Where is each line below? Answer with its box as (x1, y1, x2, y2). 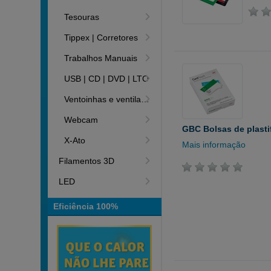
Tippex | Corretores (64, 33, 139, 42)
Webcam (64, 115, 99, 125)
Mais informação (182, 140, 246, 149)
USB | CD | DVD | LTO (64, 74, 149, 83)
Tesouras (64, 12, 100, 22)
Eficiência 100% (53, 201, 119, 211)
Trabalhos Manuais (64, 53, 138, 63)
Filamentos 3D (59, 156, 115, 166)
